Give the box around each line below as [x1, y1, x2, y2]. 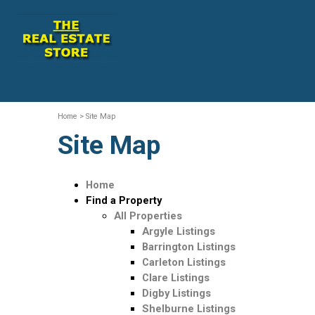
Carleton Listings [142, 256, 226, 269]
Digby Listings [142, 287, 211, 300]
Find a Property [86, 194, 162, 207]
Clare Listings [142, 271, 210, 284]
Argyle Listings [142, 225, 215, 238]
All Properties [114, 210, 182, 222]
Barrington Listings [142, 240, 236, 253]
